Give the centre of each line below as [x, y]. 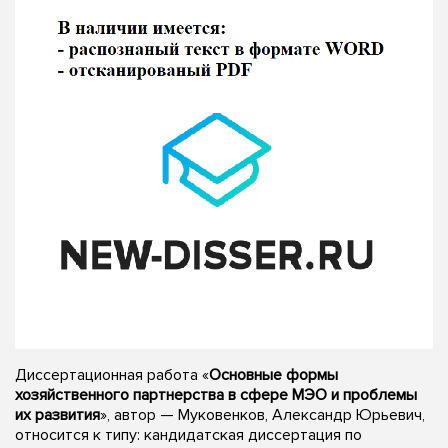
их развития [57, 414]
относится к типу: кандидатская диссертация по [188, 434]
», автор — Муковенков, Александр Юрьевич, [262, 414]
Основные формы [273, 374]
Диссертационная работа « [112, 374]
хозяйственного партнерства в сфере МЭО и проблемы [216, 394]
